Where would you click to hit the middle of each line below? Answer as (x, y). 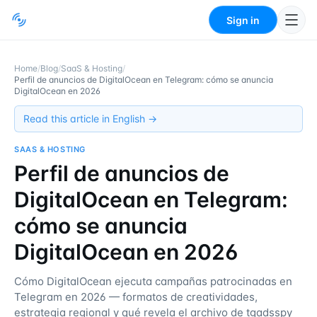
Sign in (243, 20)
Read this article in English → (90, 119)
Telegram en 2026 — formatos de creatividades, (136, 297)
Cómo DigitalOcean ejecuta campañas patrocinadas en (153, 281)
